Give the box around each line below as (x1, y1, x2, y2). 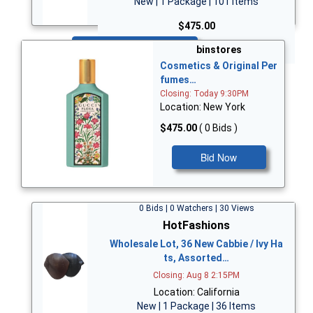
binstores (196, 44, 242, 56)
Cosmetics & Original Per (160, 60, 277, 72)
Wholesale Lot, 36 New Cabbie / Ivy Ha (110, 238, 283, 249)
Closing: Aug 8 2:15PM (153, 270, 240, 280)
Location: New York (160, 101, 245, 113)
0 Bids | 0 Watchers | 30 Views (138, 203, 254, 213)
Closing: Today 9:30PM (160, 89, 249, 99)
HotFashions (163, 218, 230, 232)
